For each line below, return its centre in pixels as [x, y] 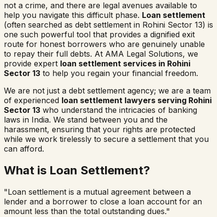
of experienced [33, 100]
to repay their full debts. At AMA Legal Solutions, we [101, 54]
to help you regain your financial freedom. [119, 73]
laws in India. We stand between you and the [86, 119]
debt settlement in [109, 24]
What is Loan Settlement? [77, 170]
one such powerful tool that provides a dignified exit [99, 34]
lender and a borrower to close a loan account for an [103, 201]
